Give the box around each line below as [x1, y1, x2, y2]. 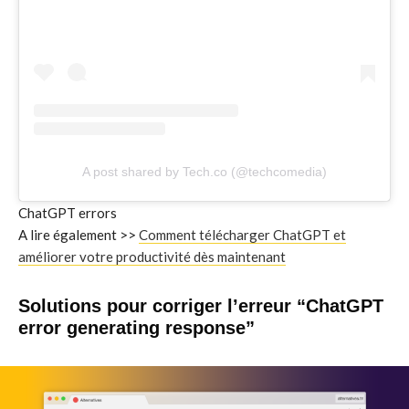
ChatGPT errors [18, 204, 117, 222]
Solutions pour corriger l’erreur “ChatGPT [18, 296, 383, 317]
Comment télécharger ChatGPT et [139, 226, 346, 244]
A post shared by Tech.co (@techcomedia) [82, 164, 327, 180]
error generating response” [18, 318, 255, 339]
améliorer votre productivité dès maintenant [18, 248, 286, 266]
